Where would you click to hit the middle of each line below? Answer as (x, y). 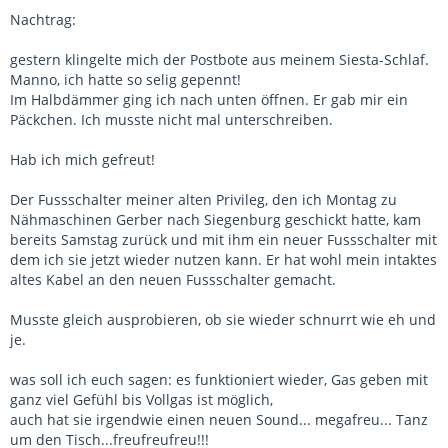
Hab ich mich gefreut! (82, 160)
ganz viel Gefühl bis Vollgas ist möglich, (141, 400)
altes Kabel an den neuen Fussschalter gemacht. (173, 280)
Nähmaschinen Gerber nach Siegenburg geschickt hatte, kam (215, 220)
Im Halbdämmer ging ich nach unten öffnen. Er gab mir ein (209, 100)
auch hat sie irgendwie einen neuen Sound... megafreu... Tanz (219, 420)
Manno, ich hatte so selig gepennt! (125, 80)
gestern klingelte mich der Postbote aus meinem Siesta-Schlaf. (219, 60)
